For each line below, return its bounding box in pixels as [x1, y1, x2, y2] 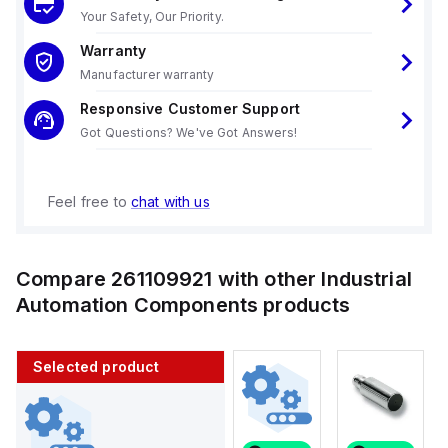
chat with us [130, 193, 210, 210]
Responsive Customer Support [80, 100, 301, 117]
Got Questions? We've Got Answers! [80, 125, 297, 140]
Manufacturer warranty [80, 67, 215, 82]
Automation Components [16, 293, 259, 317]
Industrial [321, 267, 412, 291]
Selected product [33, 358, 160, 375]
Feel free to [48, 193, 131, 210]
